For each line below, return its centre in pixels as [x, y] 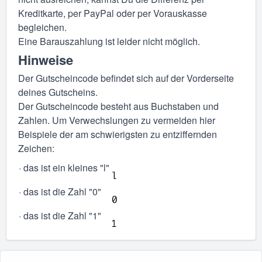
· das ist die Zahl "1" [60, 216]
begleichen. [42, 27]
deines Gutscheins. [58, 92]
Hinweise [46, 60]
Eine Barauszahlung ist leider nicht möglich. [109, 41]
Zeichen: [36, 149]
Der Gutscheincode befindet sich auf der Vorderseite [126, 78]
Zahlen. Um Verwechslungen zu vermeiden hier [117, 120]
